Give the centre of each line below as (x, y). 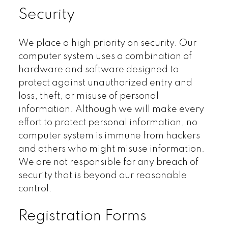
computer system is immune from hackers (109, 136)
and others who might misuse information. (111, 149)
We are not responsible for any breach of (108, 162)
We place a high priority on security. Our (107, 43)
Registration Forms (82, 216)
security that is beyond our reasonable (102, 175)
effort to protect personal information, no (108, 122)
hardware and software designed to (98, 69)
